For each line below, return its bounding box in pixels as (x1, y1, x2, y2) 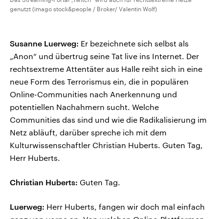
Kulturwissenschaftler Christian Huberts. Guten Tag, (10, 140, 203, 150)
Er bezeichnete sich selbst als (79, 39, 189, 48)
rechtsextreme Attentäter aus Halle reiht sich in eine (10, 64, 202, 74)
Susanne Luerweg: (10, 39, 79, 48)
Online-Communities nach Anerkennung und (10, 89, 177, 99)
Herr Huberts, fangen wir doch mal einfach (44, 202, 205, 212)
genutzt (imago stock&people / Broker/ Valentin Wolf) (10, 5, 157, 13)
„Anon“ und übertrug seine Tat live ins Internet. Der (10, 51, 199, 61)
